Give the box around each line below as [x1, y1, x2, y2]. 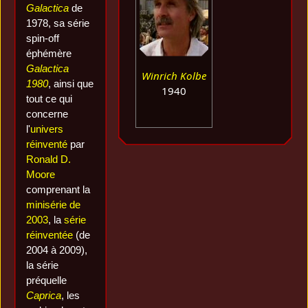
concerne [26, 107, 69, 120]
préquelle [26, 274, 67, 286]
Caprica [26, 289, 62, 301]
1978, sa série [26, 16, 90, 29]
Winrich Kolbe [141, 68, 207, 82]
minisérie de [26, 198, 81, 210]
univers [30, 122, 64, 135]
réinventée [26, 228, 74, 241]
